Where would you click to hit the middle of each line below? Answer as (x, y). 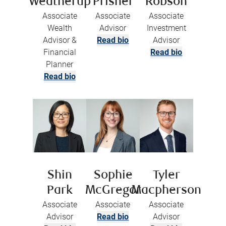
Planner (60, 64)
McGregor (113, 191)
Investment (166, 28)
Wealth (60, 28)
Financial (60, 52)
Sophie (113, 176)
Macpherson (166, 191)
